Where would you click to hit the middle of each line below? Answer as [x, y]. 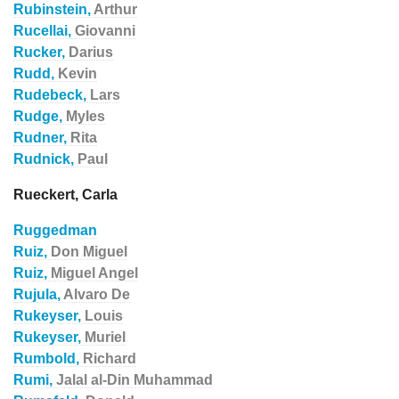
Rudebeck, [52, 95]
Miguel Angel [94, 273]
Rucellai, [44, 31]
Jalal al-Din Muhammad [134, 380]
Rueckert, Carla [65, 195]
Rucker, [41, 52]
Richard [110, 358]
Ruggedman [55, 230]
